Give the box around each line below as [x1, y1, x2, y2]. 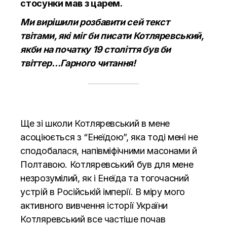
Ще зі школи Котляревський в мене [20, 118, 170, 129]
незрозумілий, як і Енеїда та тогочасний [20, 172, 189, 183]
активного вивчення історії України [20, 200, 168, 211]
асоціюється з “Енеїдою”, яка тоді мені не [20, 131, 198, 142]
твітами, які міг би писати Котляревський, [20, 30, 204, 41]
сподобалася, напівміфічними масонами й [20, 145, 197, 156]
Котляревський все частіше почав [20, 213, 166, 224]
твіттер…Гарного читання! [20, 57, 136, 68]
